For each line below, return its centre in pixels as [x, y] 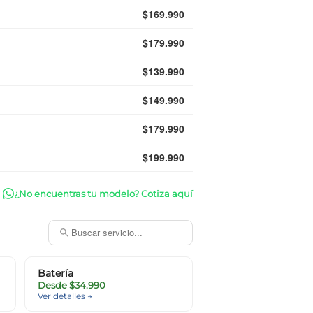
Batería [56, 274]
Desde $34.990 [72, 285]
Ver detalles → [65, 296]
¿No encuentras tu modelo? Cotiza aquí [103, 193]
